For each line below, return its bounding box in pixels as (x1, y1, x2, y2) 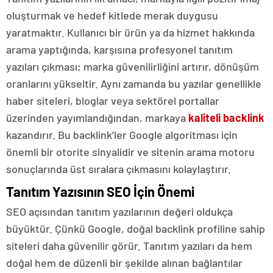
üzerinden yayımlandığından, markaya (6, 111, 188, 125)
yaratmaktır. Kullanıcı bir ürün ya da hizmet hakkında (6, 26, 255, 40)
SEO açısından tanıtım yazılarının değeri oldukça (6, 205, 233, 219)
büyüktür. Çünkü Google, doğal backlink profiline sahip (6, 222, 265, 236)
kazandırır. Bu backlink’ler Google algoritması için (6, 128, 238, 142)
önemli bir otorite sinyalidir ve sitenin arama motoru (6, 145, 255, 159)
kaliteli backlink (188, 111, 264, 125)
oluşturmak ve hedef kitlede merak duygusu (6, 9, 218, 23)
